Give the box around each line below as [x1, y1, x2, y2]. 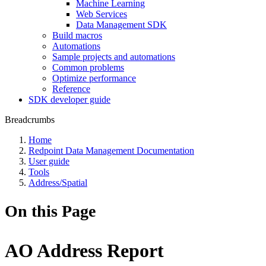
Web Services [76, 9, 127, 19]
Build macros [52, 30, 102, 40]
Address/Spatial [28, 178, 87, 188]
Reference [52, 84, 90, 94]
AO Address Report [5, 240, 164, 262]
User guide [28, 156, 69, 166]
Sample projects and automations [52, 52, 175, 62]
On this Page [5, 202, 96, 221]
